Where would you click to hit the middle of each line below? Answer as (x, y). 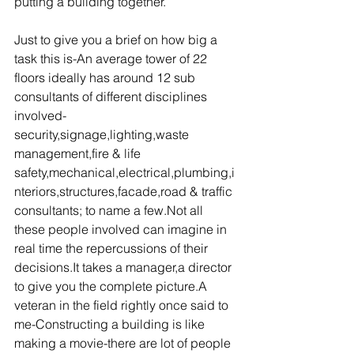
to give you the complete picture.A (112, 286)
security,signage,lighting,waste (103, 134)
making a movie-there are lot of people (124, 343)
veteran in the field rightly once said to (123, 305)
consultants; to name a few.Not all (110, 210)
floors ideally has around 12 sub (106, 77)
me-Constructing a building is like (111, 324)
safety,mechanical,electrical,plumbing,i (124, 172)
